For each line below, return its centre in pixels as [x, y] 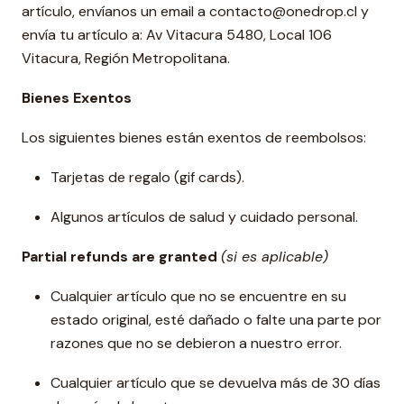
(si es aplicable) [275, 257]
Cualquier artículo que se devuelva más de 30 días [216, 383]
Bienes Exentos [77, 98]
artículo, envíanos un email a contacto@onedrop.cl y [195, 11]
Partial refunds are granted [119, 257]
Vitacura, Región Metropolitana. [126, 58]
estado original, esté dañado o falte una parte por [216, 320]
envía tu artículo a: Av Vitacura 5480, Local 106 [177, 35]
